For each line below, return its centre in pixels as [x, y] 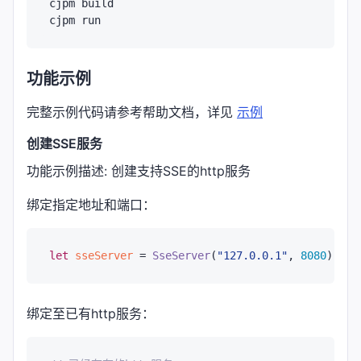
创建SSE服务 [64, 143]
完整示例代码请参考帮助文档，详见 [132, 112]
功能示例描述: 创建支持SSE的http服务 [139, 170]
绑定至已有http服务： [91, 313]
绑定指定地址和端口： [91, 204]
